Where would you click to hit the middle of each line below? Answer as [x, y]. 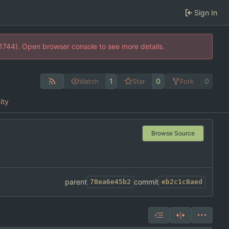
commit [146, 182]
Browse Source [173, 133]
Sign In [206, 12]
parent [76, 182]
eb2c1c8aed [182, 182]
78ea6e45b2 [110, 182]
